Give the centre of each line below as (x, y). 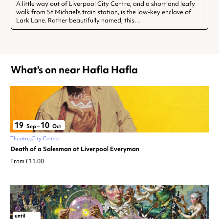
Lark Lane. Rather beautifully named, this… (78, 21)
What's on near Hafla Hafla (74, 70)
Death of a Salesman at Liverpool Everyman (75, 149)
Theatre (20, 139)
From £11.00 (27, 162)
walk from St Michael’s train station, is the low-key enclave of (104, 12)
